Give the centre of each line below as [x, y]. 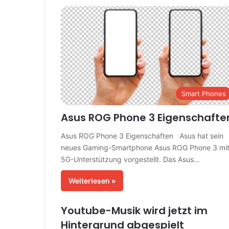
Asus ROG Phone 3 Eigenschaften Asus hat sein [142, 136]
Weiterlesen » [92, 181]
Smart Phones [204, 94]
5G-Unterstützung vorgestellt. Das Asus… [130, 159]
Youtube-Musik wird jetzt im [134, 211]
